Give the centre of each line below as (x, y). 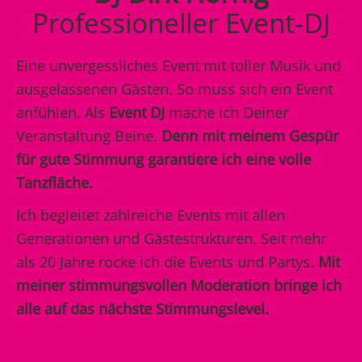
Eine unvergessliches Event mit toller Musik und (179, 65)
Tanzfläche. (55, 183)
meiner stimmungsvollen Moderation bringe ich (179, 285)
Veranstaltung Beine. (89, 136)
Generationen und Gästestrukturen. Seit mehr (171, 238)
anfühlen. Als (63, 112)
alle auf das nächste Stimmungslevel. (143, 309)
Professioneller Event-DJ (181, 23)
